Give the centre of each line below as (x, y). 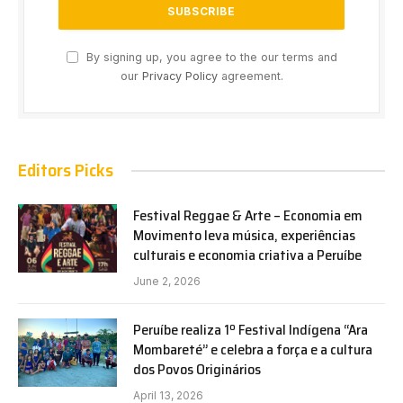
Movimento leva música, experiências (244, 236)
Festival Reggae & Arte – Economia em (248, 216)
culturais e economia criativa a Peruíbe (247, 255)
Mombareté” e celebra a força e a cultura (253, 350)
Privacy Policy (179, 76)
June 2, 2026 (167, 282)
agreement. (250, 76)
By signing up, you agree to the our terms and (210, 58)
